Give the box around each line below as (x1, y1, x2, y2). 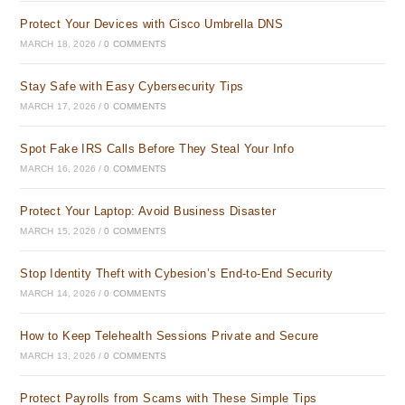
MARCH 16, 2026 (20, 164, 97, 174)
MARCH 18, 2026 (20, 39, 97, 49)
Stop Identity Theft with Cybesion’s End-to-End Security (20, 267, 334, 280)
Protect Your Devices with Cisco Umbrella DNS (20, 17, 284, 31)
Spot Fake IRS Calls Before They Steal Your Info (20, 142, 295, 155)
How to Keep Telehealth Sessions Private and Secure (20, 329, 319, 343)
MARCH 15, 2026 (20, 226, 97, 236)
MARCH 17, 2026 (20, 101, 97, 111)
